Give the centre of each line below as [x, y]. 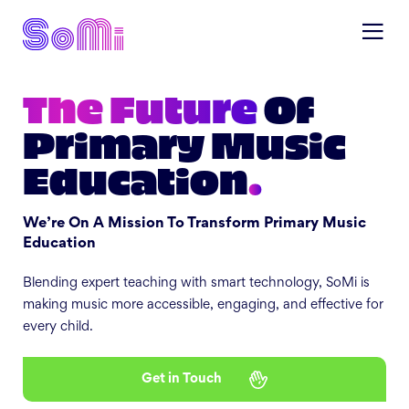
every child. [58, 328]
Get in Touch [182, 379]
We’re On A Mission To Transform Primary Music [194, 225]
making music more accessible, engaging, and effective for [203, 306]
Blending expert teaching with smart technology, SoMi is [196, 284]
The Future [140, 107]
